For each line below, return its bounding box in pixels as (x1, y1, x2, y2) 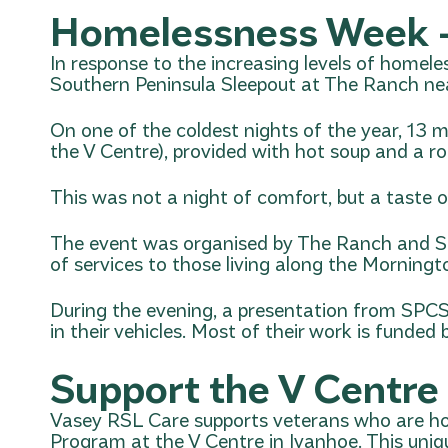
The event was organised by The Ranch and (50, 230, 435, 255)
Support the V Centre (50, 361, 439, 413)
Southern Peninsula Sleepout (50, 71, 296, 96)
